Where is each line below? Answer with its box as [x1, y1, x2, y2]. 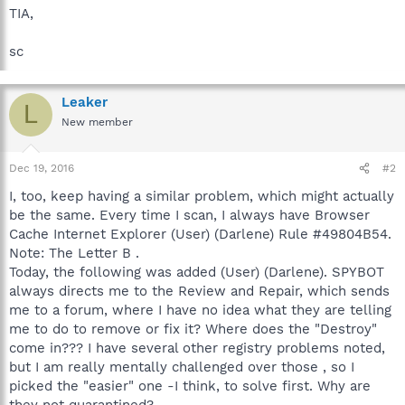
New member [61, 115, 133, 128]
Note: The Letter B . [9, 245, 139, 261]
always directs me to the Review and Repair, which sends [9, 283, 390, 299]
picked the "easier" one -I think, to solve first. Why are [9, 378, 371, 394]
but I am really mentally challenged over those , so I [9, 359, 354, 375]
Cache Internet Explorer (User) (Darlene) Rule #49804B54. [9, 226, 391, 242]
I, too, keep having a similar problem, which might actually [9, 188, 394, 204]
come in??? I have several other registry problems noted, [9, 340, 385, 356]
